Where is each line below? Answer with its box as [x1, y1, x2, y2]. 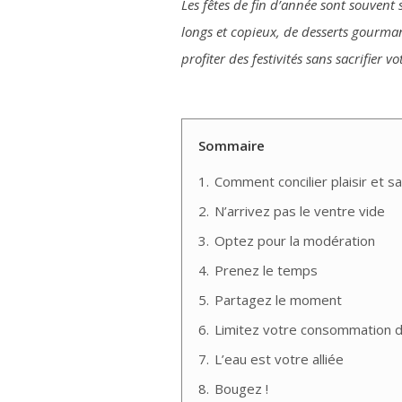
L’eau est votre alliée [214, 350, 344, 369]
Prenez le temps [214, 261, 318, 280]
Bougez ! [214, 380, 268, 398]
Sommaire [198, 136, 265, 155]
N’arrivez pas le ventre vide [214, 202, 385, 221]
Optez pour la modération [214, 232, 375, 250]
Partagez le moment [214, 291, 342, 310]
